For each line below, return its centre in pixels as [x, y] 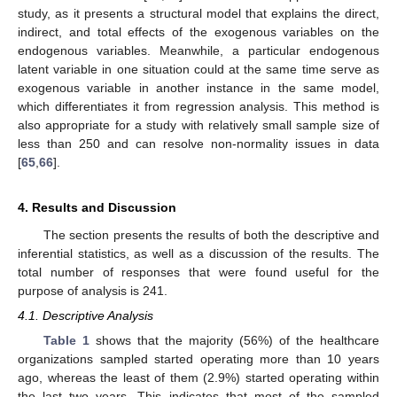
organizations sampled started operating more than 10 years [198, 359]
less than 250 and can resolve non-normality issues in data [198, 143]
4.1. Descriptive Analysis [86, 315]
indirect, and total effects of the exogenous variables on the [198, 31]
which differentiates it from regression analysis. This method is [198, 106]
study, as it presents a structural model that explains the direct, [198, 13]
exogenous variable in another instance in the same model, [198, 87]
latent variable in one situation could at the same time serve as [198, 69]
